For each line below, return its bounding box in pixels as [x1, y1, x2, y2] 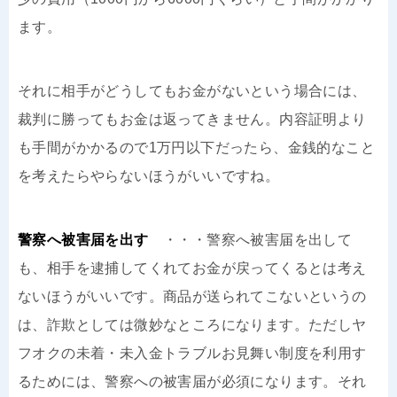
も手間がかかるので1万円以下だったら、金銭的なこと [18, 139, 375, 155]
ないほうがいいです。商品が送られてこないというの [18, 288, 367, 304]
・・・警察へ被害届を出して [163, 231, 353, 247]
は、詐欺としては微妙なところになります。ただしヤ [18, 316, 367, 332]
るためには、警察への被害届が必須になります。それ [18, 373, 367, 389]
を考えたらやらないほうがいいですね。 [18, 167, 280, 183]
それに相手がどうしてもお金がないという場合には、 [18, 82, 367, 98]
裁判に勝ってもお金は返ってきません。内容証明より [18, 111, 367, 127]
